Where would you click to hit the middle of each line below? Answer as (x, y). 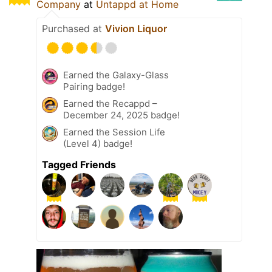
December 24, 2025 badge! (121, 115)
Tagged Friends (79, 165)
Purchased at (73, 29)
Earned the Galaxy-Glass (116, 75)
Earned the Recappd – (110, 104)
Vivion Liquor (136, 29)
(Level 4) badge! (98, 144)
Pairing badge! (94, 87)
